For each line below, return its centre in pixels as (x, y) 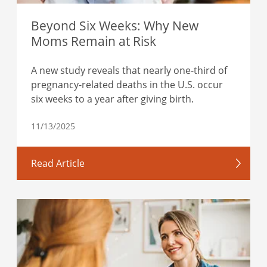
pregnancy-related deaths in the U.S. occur (127, 85)
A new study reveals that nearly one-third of (129, 71)
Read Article (58, 164)
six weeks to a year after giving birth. (112, 99)
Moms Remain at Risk (94, 41)
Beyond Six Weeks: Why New (115, 26)
